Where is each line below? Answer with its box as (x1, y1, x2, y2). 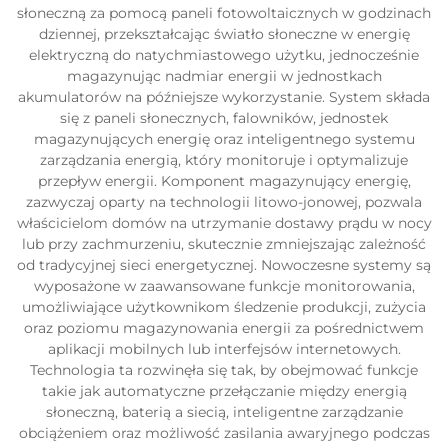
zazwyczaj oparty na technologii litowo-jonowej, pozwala (26, 193, 422, 211)
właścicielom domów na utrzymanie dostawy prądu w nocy (16, 214, 432, 232)
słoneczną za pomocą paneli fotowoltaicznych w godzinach (17, 4, 431, 22)
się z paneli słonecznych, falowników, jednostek (60, 109, 388, 127)
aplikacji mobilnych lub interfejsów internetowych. (47, 340, 401, 358)
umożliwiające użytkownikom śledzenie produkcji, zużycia (22, 298, 426, 316)
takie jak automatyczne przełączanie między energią (41, 382, 407, 400)
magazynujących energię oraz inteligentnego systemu (33, 130, 415, 148)
